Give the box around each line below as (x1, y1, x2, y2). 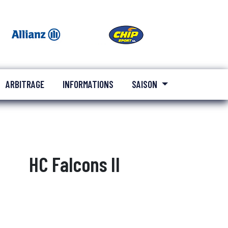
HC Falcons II (28, 152, 120, 176)
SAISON (132, 78, 160, 90)
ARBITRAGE (6, 78, 45, 90)
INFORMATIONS (63, 78, 114, 90)
